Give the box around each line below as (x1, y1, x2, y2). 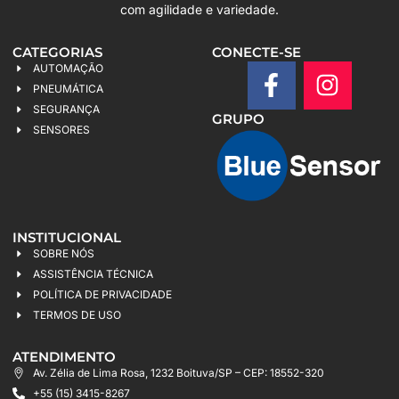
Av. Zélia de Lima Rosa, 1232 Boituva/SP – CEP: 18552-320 (32, 365, 324, 379)
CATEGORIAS (12, 43, 102, 61)
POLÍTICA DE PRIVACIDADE (32, 287, 172, 301)
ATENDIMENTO (12, 347, 116, 365)
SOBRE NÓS (32, 246, 94, 260)
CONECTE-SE (212, 43, 301, 61)
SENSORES (32, 122, 90, 136)
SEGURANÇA (32, 102, 100, 116)
